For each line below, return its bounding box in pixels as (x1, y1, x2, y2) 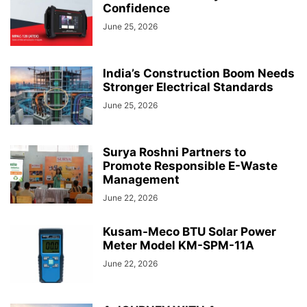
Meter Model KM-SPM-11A (103, 238, 254, 252)
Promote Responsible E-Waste (103, 158, 278, 173)
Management (103, 172, 180, 186)
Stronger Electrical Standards (103, 79, 273, 94)
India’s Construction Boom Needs (103, 66, 295, 80)
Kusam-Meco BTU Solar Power (103, 224, 276, 238)
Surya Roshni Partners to (103, 145, 246, 159)
